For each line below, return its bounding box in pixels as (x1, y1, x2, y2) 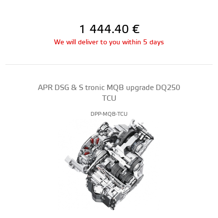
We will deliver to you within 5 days (54, 38, 164, 47)
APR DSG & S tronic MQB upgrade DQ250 (38, 83, 180, 92)
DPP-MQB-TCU (91, 111, 127, 118)
